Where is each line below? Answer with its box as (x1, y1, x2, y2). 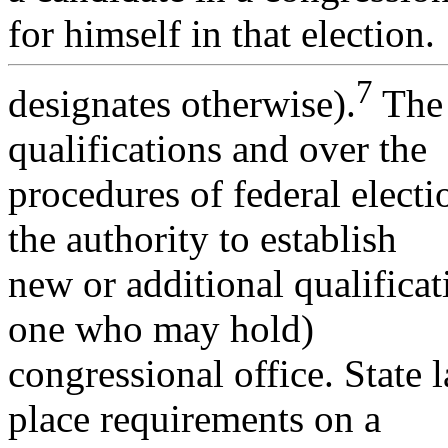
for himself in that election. (8, 11, 435, 55)
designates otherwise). (8, 81, 356, 125)
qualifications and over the (8, 126, 427, 170)
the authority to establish (8, 216, 397, 260)
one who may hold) (8, 306, 314, 350)
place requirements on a (8, 396, 381, 440)
